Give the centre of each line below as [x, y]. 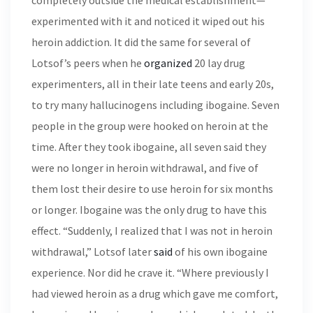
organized [168, 63]
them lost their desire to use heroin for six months [152, 189]
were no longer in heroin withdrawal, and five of [145, 168]
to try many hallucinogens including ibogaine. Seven [155, 105]
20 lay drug [219, 63]
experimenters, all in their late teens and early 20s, [153, 84]
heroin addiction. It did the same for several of [141, 42]
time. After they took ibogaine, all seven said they [149, 147]
